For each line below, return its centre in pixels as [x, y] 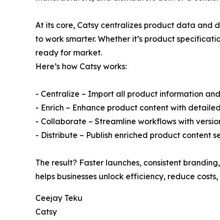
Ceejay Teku [59, 198]
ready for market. [69, 52]
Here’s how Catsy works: [81, 66]
